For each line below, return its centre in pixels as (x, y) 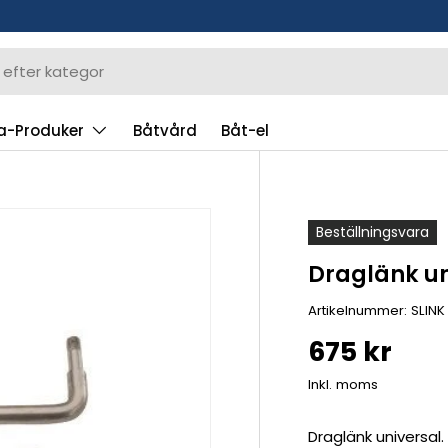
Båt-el (245, 130)
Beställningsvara (373, 231)
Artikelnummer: (358, 310)
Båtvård (165, 130)
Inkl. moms (343, 384)
